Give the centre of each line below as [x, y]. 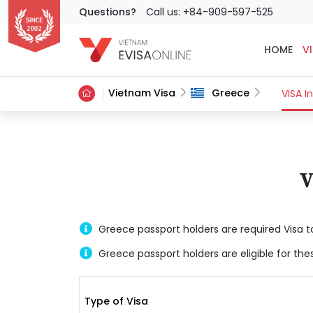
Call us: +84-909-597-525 [209, 12]
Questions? [107, 12]
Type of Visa [116, 301]
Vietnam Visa [142, 93]
